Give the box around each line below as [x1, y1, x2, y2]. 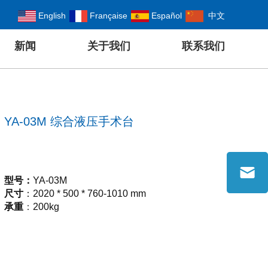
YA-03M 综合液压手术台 [4, 115, 134, 128]
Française [87, 10, 127, 20]
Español [149, 10, 182, 20]
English [36, 10, 66, 20]
